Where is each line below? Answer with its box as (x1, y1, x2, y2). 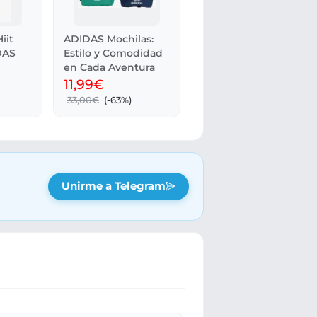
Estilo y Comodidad (64, 46, 163, 59)
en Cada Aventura (64, 60, 156, 74)
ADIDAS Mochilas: (64, 32, 154, 45)
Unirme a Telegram (61, 180, 166, 193)
